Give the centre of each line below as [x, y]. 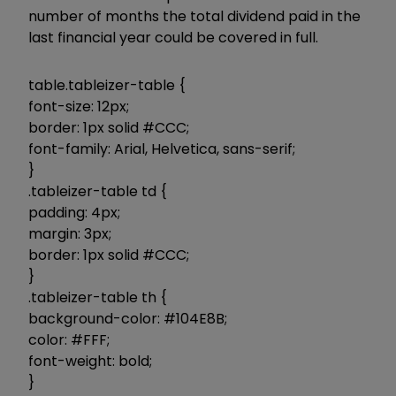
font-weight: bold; [90, 361]
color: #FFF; [69, 339]
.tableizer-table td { [98, 191]
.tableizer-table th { [98, 297]
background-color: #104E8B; [128, 318]
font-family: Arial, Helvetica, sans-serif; [162, 148]
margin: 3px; [70, 233]
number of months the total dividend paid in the [194, 16]
